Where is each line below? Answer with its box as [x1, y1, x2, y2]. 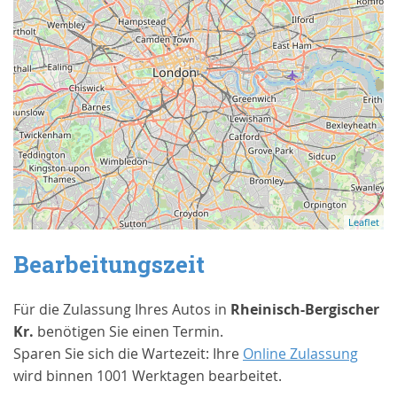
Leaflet [348, 215, 379, 230]
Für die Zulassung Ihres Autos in [13, 300, 230, 320]
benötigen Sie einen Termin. [34, 322, 223, 342]
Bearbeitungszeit [13, 249, 205, 280]
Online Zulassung [243, 344, 358, 364]
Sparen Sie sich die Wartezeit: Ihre [13, 344, 243, 364]
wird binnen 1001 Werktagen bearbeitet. [13, 366, 282, 386]
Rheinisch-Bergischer [230, 300, 379, 320]
